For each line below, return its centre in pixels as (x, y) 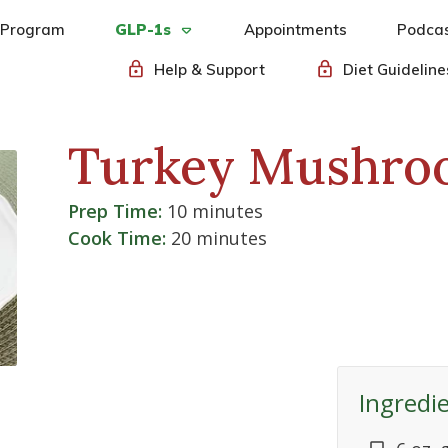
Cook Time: (120, 238)
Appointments (295, 29)
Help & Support (209, 69)
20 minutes (219, 238)
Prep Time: (115, 211)
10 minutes (213, 211)
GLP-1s (142, 29)
